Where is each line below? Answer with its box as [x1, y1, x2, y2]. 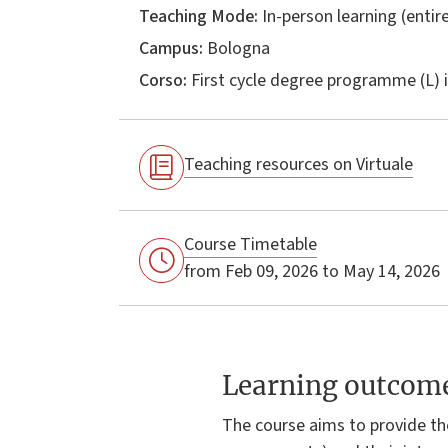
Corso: [139, 67, 187, 93]
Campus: [139, 35, 203, 61]
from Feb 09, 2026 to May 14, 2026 [184, 258, 440, 284]
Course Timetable [184, 231, 317, 257]
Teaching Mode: [139, 3, 258, 29]
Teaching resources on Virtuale [184, 152, 413, 178]
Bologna [203, 35, 270, 61]
